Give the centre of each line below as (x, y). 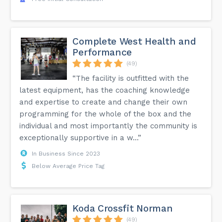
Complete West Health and (134, 41)
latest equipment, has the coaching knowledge (105, 90)
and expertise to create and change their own (104, 102)
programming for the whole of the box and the (106, 114)
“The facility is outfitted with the (131, 78)
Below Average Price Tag (68, 166)
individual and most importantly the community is (109, 126)
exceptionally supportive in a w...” (81, 138)
